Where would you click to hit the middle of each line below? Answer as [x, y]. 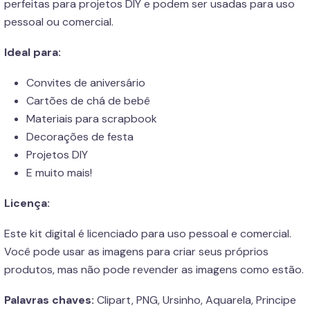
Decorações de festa [80, 137]
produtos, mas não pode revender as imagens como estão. [154, 270]
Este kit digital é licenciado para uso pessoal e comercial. [148, 234]
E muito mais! [59, 173]
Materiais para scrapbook [92, 119]
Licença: [27, 203]
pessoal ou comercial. [59, 22]
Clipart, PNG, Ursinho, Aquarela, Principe [197, 300]
